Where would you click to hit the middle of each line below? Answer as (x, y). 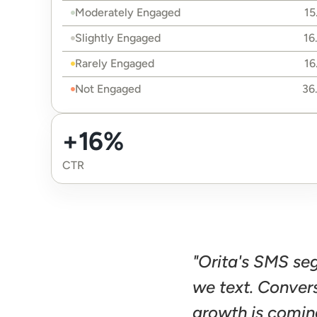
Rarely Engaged (115, 63)
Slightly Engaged (118, 38)
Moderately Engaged (128, 12)
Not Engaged (108, 89)
